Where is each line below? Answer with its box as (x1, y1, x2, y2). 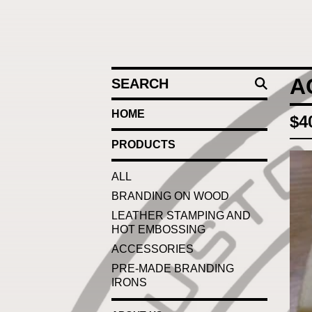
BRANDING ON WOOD (111, 190, 229, 202)
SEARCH (111, 71, 159, 83)
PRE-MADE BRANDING (111, 263, 234, 274)
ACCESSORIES (111, 243, 194, 255)
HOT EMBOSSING (111, 224, 205, 235)
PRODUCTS (111, 139, 175, 150)
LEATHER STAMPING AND (111, 210, 251, 221)
